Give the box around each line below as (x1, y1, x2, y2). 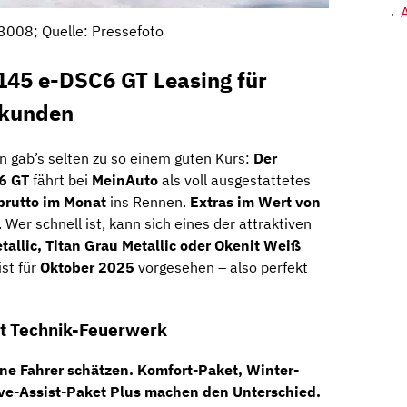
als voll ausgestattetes (158, 170, 311, 189)
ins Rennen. (106, 192, 190, 211)
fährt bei (29, 170, 92, 189)
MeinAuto (92, 170, 158, 189)
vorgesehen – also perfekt (134, 257, 308, 276)
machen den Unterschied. (141, 382, 321, 402)
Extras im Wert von (190, 192, 321, 211)
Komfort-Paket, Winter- (137, 361, 299, 380)
